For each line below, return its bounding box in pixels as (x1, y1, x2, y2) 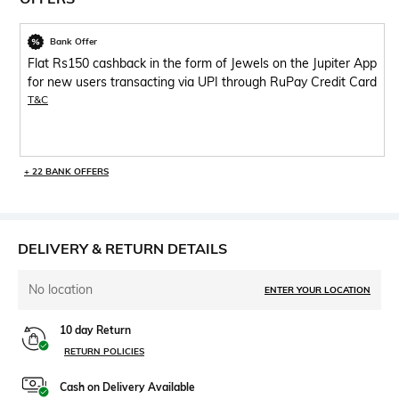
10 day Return (60, 322, 131, 337)
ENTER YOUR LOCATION (265, 283, 370, 296)
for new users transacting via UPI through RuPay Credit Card (28, 73, 377, 90)
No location (28, 281, 93, 297)
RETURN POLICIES (64, 345, 144, 357)
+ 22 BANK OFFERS (24, 165, 109, 177)
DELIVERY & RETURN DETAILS (18, 239, 227, 257)
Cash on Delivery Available (60, 379, 195, 394)
